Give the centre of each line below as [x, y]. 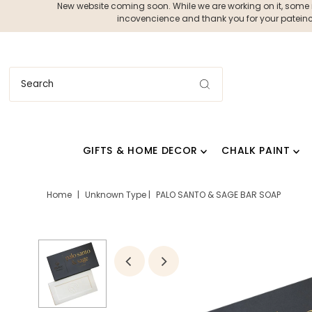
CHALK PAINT [256, 151]
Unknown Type [115, 195]
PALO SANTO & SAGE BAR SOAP [218, 195]
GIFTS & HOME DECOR [140, 151]
